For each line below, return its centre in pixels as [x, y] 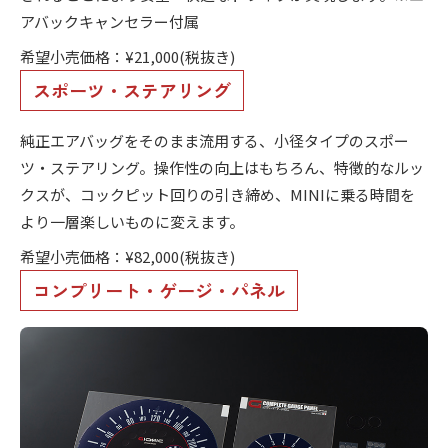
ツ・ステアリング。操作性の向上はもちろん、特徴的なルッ [222, 168]
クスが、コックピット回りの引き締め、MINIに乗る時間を [217, 195]
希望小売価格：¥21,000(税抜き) [127, 57]
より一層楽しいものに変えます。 [132, 222]
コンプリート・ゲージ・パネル [159, 290]
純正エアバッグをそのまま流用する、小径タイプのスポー [214, 141]
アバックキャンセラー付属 [109, 22]
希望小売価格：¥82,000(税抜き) [127, 257]
